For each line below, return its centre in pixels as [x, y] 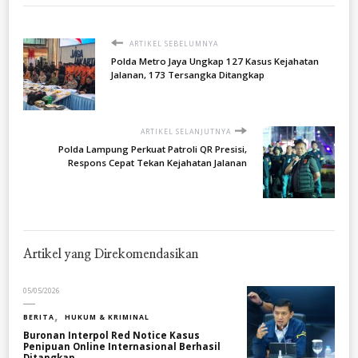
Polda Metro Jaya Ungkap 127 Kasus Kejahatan [215, 61]
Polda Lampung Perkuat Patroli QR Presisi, [153, 149]
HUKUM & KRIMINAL [107, 317]
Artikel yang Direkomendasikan [111, 254]
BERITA [39, 317]
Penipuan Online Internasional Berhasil [122, 346]
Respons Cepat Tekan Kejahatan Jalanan [157, 162]
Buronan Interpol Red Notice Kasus [111, 335]
